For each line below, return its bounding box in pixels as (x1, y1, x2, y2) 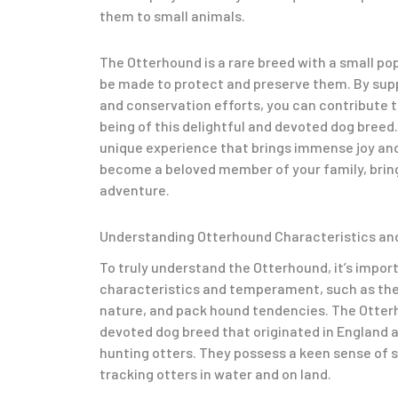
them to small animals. (99, 7, 245, 25)
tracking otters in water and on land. (99, 365, 331, 383)
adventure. (99, 181, 170, 199)
